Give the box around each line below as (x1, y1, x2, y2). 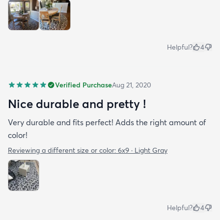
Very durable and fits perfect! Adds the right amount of (8, 117, 206, 127)
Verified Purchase (55, 80, 112, 89)
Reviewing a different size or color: (8, 145, 118, 155)
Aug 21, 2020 (112, 80, 151, 89)
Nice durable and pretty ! (8, 96, 146, 111)
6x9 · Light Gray (118, 145, 167, 155)
